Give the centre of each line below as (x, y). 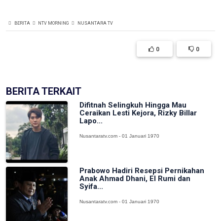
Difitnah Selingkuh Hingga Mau (133, 105)
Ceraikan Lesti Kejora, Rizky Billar (138, 113)
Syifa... (92, 187)
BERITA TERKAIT (44, 91)
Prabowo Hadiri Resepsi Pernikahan (142, 171)
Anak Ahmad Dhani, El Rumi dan (135, 179)
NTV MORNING (54, 23)
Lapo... (91, 121)
